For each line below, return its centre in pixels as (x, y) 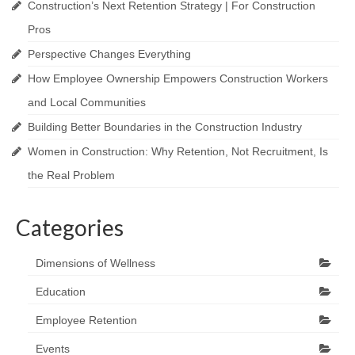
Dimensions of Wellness (95, 263)
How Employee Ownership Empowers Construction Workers (178, 78)
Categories (70, 227)
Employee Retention (86, 320)
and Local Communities (87, 102)
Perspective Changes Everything (109, 54)
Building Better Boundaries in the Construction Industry (165, 127)
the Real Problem (71, 175)
